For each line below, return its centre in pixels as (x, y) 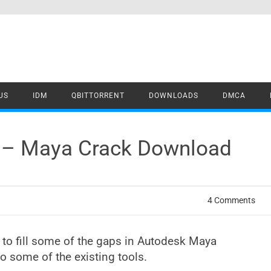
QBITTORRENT (98, 96)
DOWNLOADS (174, 96)
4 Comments (232, 200)
